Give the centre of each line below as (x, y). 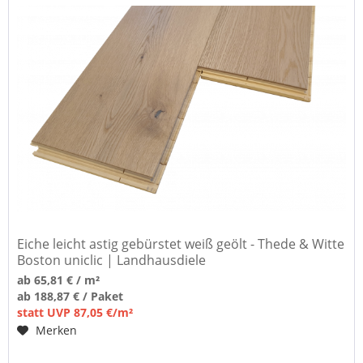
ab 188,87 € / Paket (70, 296)
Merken (57, 330)
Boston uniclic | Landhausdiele (112, 260)
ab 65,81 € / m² (59, 280)
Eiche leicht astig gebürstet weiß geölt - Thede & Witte (181, 243)
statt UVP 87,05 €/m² (75, 312)
